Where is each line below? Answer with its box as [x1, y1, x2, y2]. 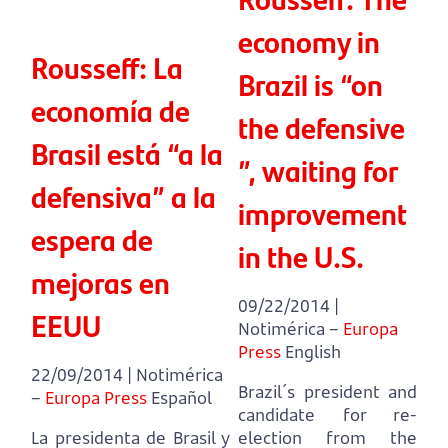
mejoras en [31, 260, 170, 304]
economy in [238, 19, 380, 63]
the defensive [238, 105, 405, 149]
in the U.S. [238, 234, 364, 278]
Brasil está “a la [31, 131, 223, 175]
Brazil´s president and [238, 380, 417, 404]
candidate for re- [238, 403, 417, 427]
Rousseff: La [31, 45, 183, 89]
